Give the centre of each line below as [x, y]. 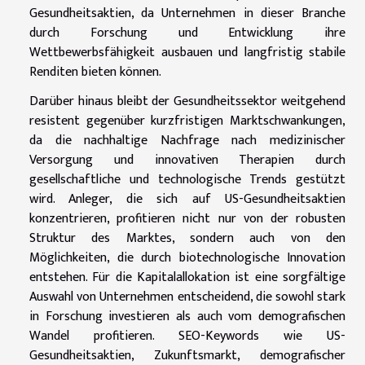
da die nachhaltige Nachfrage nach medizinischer [187, 140]
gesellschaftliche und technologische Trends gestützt [187, 179]
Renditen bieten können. [95, 72]
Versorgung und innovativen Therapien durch [187, 160]
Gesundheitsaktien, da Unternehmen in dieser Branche [187, 13]
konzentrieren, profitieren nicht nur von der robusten [187, 218]
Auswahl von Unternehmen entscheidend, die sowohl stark [187, 297]
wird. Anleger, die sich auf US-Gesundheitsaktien [187, 199]
